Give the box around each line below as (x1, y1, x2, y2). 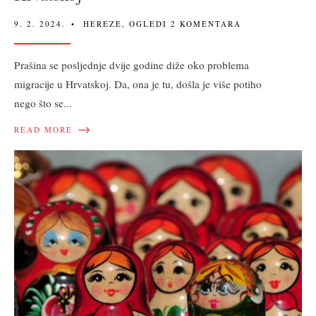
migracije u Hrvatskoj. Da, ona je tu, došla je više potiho (14, 76, 262, 91)
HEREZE (83, 18, 122, 29)
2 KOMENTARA (171, 18, 241, 29)
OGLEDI (129, 18, 167, 29)
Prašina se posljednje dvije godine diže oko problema (14, 57, 249, 72)
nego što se (14, 95, 63, 110)
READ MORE (14, 123, 73, 135)
